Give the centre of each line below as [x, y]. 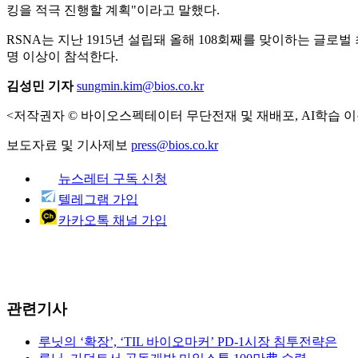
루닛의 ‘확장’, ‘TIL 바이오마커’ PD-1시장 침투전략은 [188, 342]
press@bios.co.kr [175, 145]
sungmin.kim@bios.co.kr [140, 86]
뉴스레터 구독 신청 [113, 178]
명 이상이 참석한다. [62, 56]
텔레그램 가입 [98, 199]
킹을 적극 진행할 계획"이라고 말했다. [113, 10]
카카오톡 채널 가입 [113, 220]
